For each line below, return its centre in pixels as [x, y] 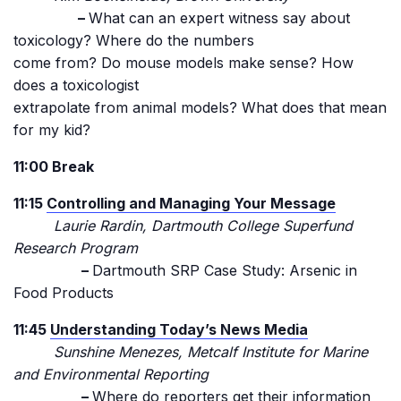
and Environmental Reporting [111, 374]
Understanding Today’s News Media [179, 329]
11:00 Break [54, 166]
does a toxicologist [76, 85]
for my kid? [52, 130]
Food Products [64, 293]
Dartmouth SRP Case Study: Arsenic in [225, 270]
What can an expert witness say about [219, 18]
